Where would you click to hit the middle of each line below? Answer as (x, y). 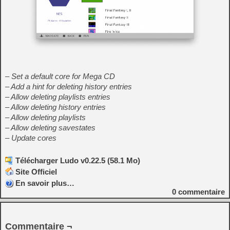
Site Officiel (36, 172)
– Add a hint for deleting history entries (69, 87)
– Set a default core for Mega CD (60, 76)
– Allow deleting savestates (50, 128)
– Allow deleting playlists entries (58, 97)
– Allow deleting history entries (55, 107)
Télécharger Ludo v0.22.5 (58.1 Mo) (78, 161)
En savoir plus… (45, 183)
